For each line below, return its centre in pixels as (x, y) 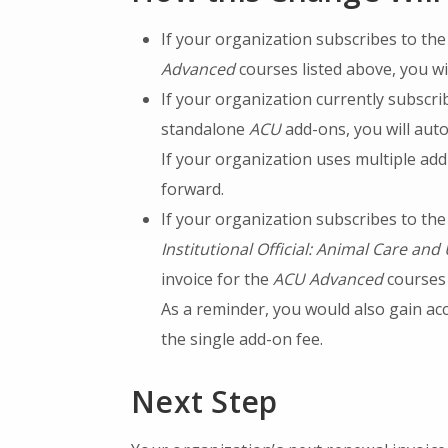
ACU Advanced (328, 279)
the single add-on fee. (242, 339)
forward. (193, 189)
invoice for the (217, 279)
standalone (205, 129)
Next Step (204, 401)
